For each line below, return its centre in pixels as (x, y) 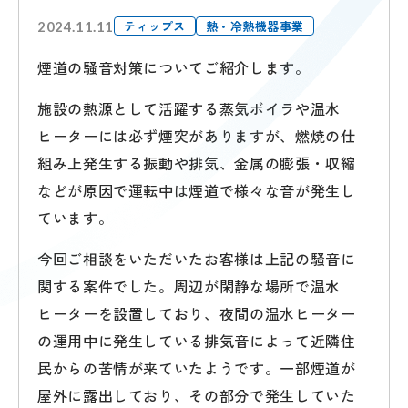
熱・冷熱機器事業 (255, 26)
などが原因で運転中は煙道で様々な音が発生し (197, 190)
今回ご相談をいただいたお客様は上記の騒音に (197, 259)
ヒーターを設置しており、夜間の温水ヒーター (197, 313)
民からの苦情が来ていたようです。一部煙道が (197, 368)
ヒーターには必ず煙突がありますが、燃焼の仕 (197, 136)
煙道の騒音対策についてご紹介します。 (174, 67)
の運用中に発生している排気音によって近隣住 (197, 341)
